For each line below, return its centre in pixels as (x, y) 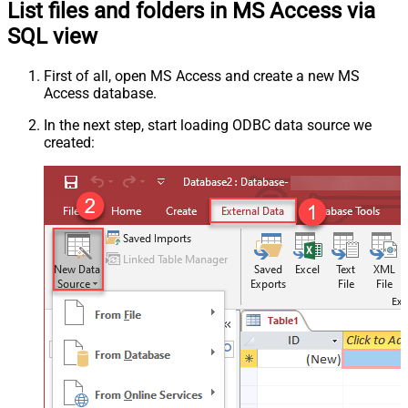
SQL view (52, 37)
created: (69, 143)
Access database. (100, 94)
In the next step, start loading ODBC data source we (208, 126)
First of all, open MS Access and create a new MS (202, 76)
